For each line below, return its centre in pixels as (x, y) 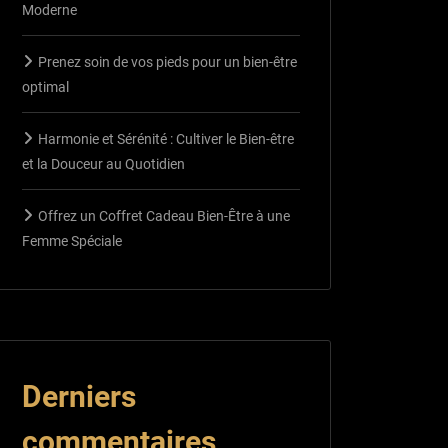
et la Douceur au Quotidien (103, 163)
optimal (45, 86)
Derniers (79, 396)
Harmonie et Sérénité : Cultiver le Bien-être (166, 138)
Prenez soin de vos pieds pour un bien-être (167, 61)
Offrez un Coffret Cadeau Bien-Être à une (164, 215)
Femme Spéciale (72, 240)
